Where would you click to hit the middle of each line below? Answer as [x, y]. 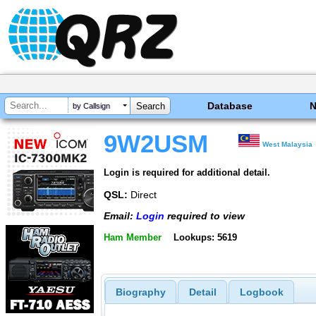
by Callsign [91, 106]
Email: [120, 216]
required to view [205, 216]
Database [230, 106]
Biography [140, 292]
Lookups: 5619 [205, 237]
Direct [142, 194]
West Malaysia [288, 144]
